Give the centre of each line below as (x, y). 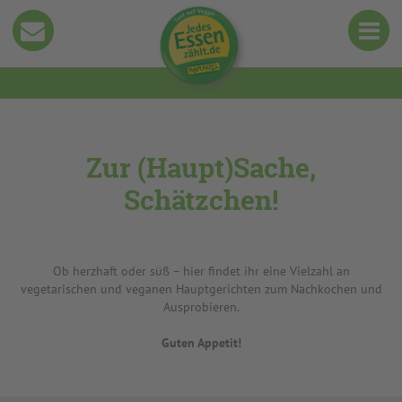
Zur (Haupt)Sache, (201, 168)
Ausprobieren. (201, 307)
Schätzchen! (201, 201)
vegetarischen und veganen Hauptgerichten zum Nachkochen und (201, 289)
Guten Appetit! (201, 343)
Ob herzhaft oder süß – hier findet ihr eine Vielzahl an (201, 271)
